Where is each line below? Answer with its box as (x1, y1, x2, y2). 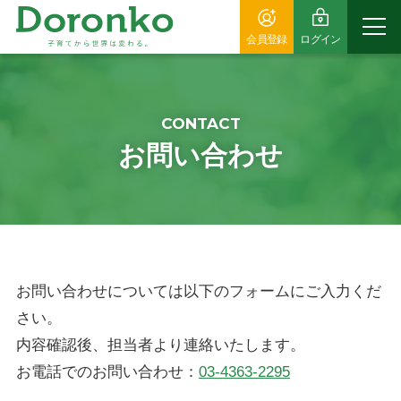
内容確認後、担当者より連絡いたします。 (15, 336, 305, 354)
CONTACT (160, 114, 241, 132)
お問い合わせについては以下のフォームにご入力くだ (15, 282, 381, 300)
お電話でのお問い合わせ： (15, 363, 199, 380)
